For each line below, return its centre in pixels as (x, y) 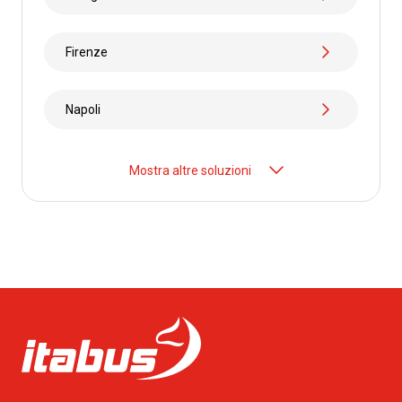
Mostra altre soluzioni (190, 170)
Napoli (83, 109)
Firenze (87, 52)
